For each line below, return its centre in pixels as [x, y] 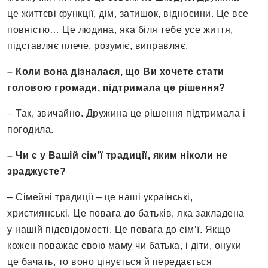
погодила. [31, 130]
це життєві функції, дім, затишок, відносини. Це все [128, 14]
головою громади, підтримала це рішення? [116, 88]
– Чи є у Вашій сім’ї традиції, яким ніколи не [118, 156]
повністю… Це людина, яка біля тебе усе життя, [120, 30]
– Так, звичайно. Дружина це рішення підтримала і [126, 114]
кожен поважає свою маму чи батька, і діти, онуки [124, 246]
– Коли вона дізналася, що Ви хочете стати [116, 72]
